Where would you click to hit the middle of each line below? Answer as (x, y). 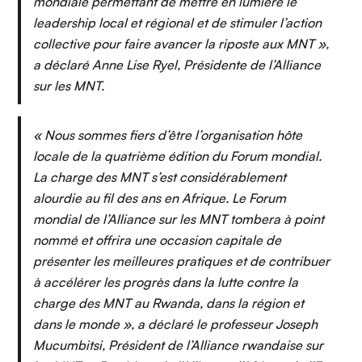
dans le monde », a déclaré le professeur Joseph (175, 324)
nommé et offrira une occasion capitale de (157, 240)
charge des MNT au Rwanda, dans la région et (168, 303)
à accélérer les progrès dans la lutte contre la (166, 282)
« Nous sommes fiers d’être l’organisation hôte (168, 135)
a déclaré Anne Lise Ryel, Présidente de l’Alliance (177, 65)
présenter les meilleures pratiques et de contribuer (181, 261)
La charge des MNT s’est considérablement (160, 177)
